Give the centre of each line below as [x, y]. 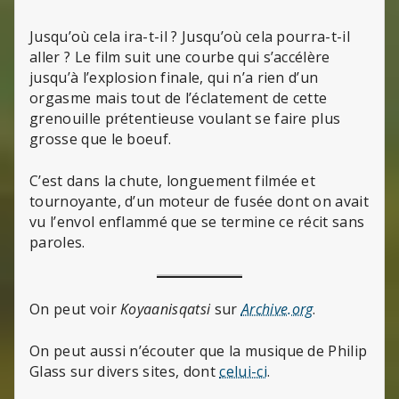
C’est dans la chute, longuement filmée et [173, 181]
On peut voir [75, 309]
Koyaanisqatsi [166, 309]
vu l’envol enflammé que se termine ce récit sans [197, 222]
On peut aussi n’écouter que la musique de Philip [199, 351]
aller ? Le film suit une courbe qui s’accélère [180, 57]
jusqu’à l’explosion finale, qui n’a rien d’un [174, 78]
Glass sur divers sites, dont [125, 372]
